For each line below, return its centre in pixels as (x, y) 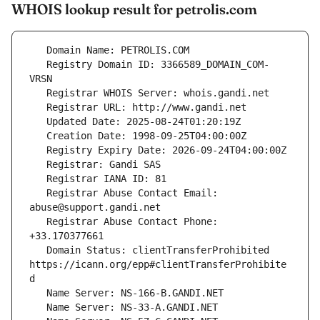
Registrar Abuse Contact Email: (38, 193)
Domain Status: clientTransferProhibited (38, 250)
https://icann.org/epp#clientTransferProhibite (158, 265)
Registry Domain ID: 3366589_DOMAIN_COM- (38, 65)
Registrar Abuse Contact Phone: (38, 222)
